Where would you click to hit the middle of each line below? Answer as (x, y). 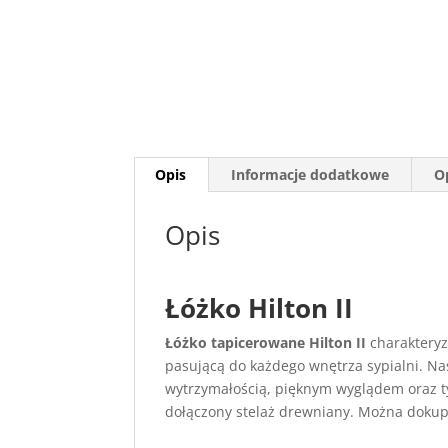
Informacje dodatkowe (310, 174)
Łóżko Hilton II (259, 308)
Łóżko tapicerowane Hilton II (266, 342)
